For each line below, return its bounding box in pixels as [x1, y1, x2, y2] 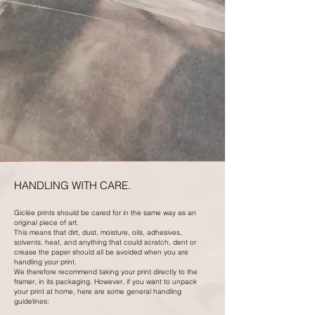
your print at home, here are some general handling [14, 287, 181, 296]
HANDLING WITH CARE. [14, 179, 131, 192]
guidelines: [14, 297, 51, 306]
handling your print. [14, 257, 77, 266]
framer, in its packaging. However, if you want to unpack [14, 277, 197, 286]
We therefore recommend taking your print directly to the [14, 267, 198, 276]
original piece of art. [14, 218, 79, 227]
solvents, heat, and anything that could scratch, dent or [14, 238, 196, 247]
